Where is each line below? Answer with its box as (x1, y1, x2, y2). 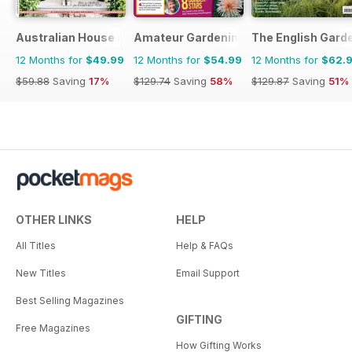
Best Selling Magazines (16, 295, 124, 307)
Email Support (176, 267, 240, 280)
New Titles (16, 267, 66, 280)
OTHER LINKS (16, 213, 92, 227)
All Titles (16, 240, 56, 252)
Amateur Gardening (134, 31, 245, 45)
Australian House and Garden (16, 31, 182, 45)
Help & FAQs (176, 240, 233, 252)
